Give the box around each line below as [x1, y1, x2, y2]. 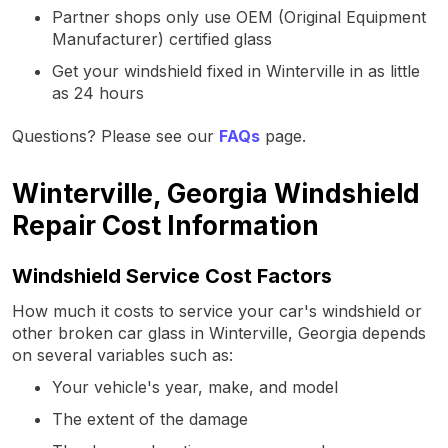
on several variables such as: [12, 344, 233, 365]
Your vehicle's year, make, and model [52, 376, 338, 397]
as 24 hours [52, 82, 144, 103]
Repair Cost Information [12, 209, 319, 241]
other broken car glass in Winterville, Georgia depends [12, 322, 426, 343]
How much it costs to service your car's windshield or [12, 300, 422, 321]
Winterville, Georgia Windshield [12, 177, 420, 209]
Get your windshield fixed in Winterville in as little [52, 60, 420, 81]
